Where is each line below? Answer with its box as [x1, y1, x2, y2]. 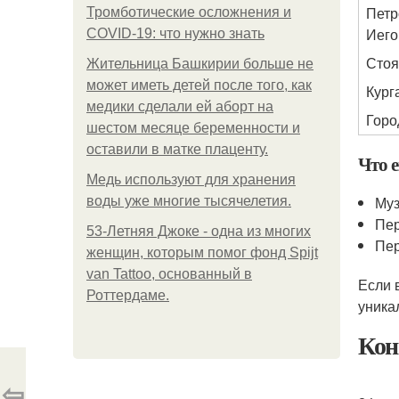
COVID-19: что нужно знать [86, 26, 265, 41]
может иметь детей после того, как [86, 77, 312, 93]
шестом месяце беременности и [86, 120, 300, 135]
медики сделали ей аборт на [86, 99, 273, 114]
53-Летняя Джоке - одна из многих [86, 224, 311, 239]
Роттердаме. [86, 288, 169, 303]
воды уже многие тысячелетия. [86, 193, 291, 208]
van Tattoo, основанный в [86, 266, 252, 281]
